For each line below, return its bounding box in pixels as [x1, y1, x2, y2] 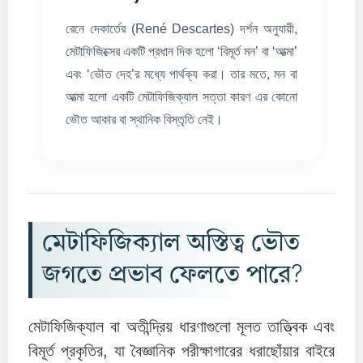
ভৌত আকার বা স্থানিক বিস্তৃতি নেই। [66, 113, 223, 127]
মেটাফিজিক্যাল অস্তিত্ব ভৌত [42, 232, 300, 257]
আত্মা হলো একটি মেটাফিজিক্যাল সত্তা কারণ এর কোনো [66, 90, 297, 105]
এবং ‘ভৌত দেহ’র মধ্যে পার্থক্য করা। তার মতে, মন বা [66, 67, 297, 82]
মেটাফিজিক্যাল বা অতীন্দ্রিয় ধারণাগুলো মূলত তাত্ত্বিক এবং [28, 318, 335, 336]
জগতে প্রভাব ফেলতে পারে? [42, 263, 303, 288]
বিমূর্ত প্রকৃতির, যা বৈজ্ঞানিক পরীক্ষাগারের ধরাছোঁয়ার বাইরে [28, 342, 335, 361]
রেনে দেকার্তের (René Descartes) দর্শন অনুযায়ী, [66, 22, 297, 36]
